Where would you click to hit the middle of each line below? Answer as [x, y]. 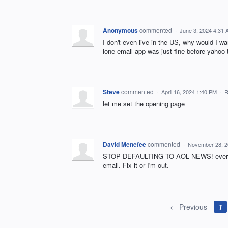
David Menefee [124, 144]
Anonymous [120, 30]
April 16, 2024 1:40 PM [189, 92]
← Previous [188, 207]
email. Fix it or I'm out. [136, 165]
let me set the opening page [144, 104]
